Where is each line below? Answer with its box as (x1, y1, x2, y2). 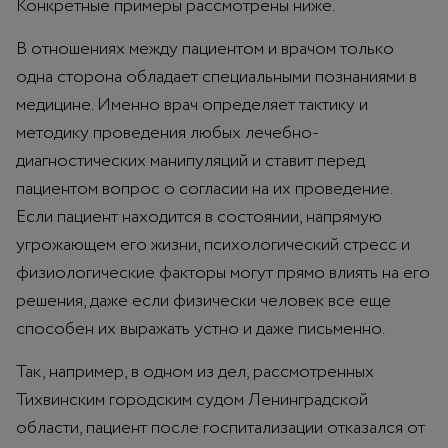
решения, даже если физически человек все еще (16, 287, 391, 314)
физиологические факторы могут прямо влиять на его (16, 259, 430, 286)
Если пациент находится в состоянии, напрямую (16, 203, 382, 230)
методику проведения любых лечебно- (16, 119, 319, 146)
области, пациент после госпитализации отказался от (16, 414, 425, 441)
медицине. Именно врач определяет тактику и (16, 91, 368, 118)
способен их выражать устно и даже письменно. (16, 315, 385, 342)
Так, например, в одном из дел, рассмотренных (16, 358, 374, 385)
